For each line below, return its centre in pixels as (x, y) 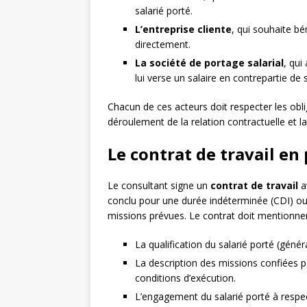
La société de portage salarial (209, 63)
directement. (163, 45)
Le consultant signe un (159, 186)
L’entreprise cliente (183, 29)
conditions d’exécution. (185, 278)
